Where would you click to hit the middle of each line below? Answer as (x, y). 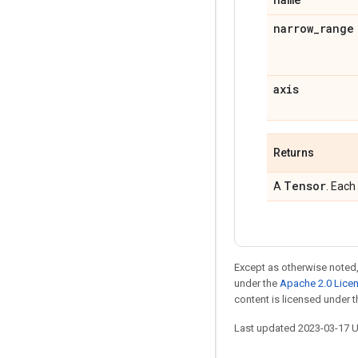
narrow (293, 28)
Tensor (305, 186)
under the (257, 283)
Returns (294, 153)
